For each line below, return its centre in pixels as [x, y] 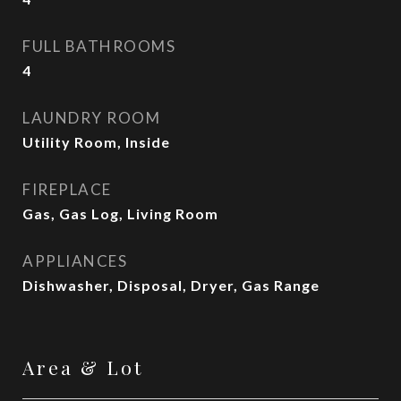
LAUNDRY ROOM [91, 118]
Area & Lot [83, 367]
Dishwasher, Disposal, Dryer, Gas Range [171, 285]
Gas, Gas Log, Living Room [120, 213]
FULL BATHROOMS [99, 46]
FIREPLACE [67, 189]
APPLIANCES [75, 261]
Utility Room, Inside [96, 142]
